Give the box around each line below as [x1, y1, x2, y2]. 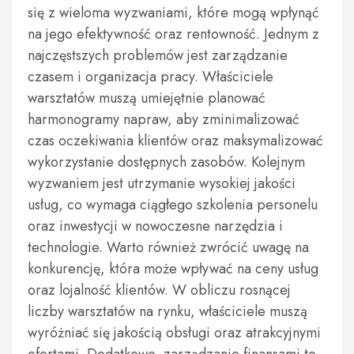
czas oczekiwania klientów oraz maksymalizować [28, 130, 323, 151]
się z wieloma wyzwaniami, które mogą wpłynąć [28, 2, 319, 23]
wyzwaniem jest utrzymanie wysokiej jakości [28, 173, 296, 194]
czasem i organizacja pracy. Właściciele [28, 66, 273, 87]
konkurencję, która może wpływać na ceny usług [28, 258, 318, 279]
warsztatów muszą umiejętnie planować [28, 88, 265, 108]
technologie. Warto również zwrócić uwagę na [28, 237, 309, 258]
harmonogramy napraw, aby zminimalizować [28, 109, 299, 130]
